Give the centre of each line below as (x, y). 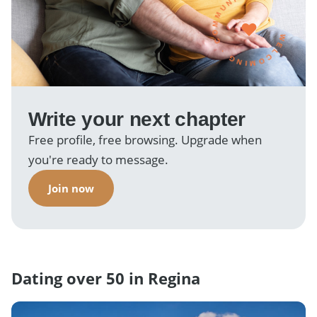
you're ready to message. (98, 160)
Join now (71, 188)
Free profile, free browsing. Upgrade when (145, 140)
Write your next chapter (137, 119)
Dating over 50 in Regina (106, 278)
